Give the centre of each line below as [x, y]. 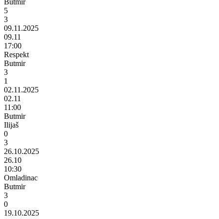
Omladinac [21, 177]
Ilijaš [11, 125]
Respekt [16, 54]
